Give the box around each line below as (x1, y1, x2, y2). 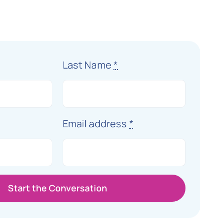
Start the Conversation (7, 182, 107, 194)
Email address (62, 117, 129, 130)
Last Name (62, 58, 114, 72)
